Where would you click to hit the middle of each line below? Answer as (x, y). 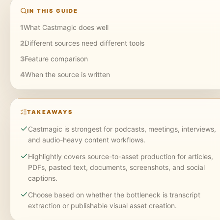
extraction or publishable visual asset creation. (102, 205)
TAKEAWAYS (50, 112)
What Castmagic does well (66, 27)
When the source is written (68, 74)
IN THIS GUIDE (53, 11)
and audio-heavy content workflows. (87, 139)
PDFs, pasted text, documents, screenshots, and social (116, 167)
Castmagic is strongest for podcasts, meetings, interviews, (122, 129)
